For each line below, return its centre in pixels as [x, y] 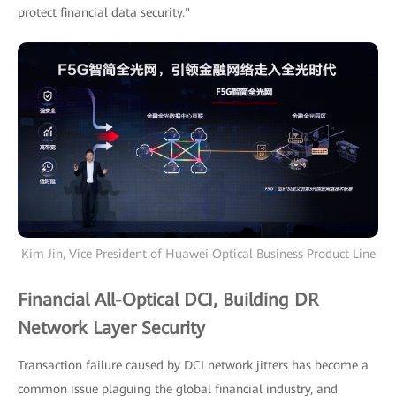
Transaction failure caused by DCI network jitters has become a [193, 366]
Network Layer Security [111, 328]
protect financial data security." [104, 12]
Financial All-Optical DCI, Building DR [168, 300]
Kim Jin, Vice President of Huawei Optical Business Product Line [198, 254]
